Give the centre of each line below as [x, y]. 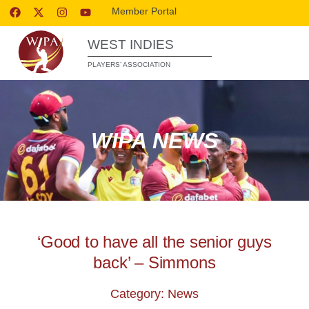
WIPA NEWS [154, 140]
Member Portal [144, 11]
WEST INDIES [131, 44]
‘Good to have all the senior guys [154, 242]
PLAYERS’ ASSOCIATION [129, 64]
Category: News [154, 294]
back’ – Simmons [154, 262]
